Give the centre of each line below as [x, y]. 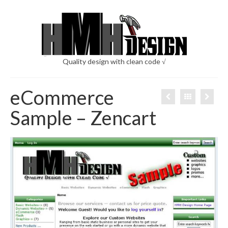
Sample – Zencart [83, 118]
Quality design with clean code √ [114, 61]
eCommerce [62, 97]
